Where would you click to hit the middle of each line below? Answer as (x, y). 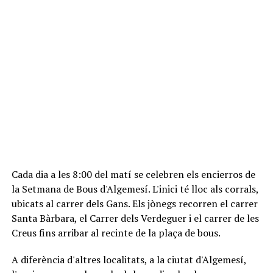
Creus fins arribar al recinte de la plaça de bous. (116, 232)
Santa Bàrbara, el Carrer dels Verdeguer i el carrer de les (135, 218)
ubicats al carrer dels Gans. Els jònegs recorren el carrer (134, 203)
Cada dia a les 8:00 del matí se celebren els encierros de (133, 174)
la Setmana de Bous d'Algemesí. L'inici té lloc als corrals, (135, 189)
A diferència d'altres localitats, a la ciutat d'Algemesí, (129, 259)
